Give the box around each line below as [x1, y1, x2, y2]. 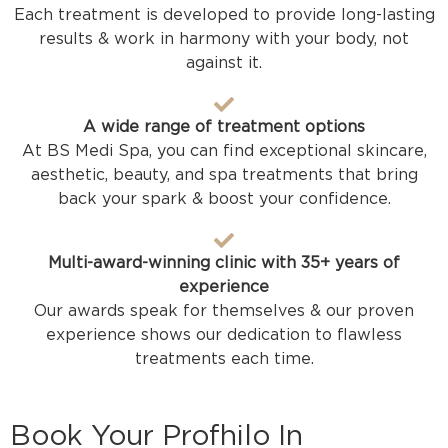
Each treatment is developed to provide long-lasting [13, 5, 435, 25]
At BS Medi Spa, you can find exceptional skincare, [21, 141, 427, 161]
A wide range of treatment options [83, 117, 365, 137]
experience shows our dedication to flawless [46, 325, 402, 345]
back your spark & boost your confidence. [57, 189, 391, 209]
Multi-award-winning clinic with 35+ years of [48, 253, 400, 273]
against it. [186, 53, 262, 73]
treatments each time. [134, 349, 314, 369]
